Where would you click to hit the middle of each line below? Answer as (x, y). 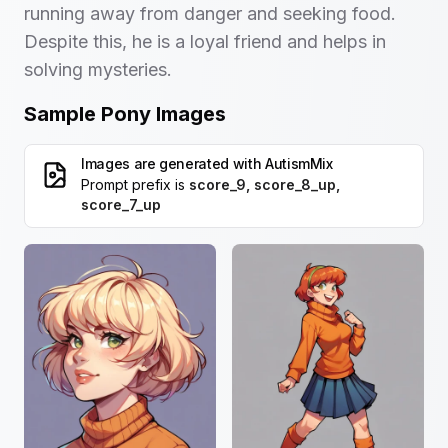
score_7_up (121, 205)
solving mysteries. (98, 70)
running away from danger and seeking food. (210, 14)
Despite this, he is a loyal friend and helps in (205, 42)
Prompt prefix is (133, 185)
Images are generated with (171, 164)
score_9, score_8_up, (264, 185)
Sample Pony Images (125, 114)
